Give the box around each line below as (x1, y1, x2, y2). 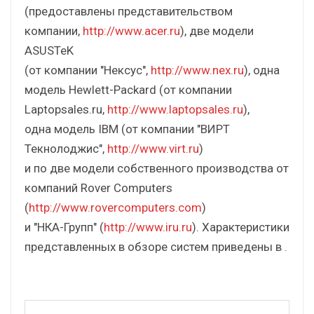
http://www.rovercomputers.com (29, 200, 202, 214)
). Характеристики (192, 219, 289, 234)
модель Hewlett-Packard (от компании (25, 82, 232, 97)
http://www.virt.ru (107, 141, 199, 156)
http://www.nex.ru (151, 62, 244, 77)
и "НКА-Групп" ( (25, 219, 104, 234)
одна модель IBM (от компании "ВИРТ (25, 121, 230, 136)
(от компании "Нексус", (25, 62, 151, 77)
